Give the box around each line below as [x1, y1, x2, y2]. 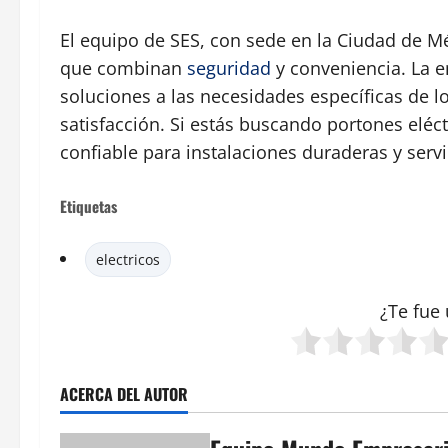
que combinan [60, 56, 187, 81]
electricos [96, 250, 160, 270]
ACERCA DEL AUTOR [60, 382, 188, 407]
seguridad [187, 56, 271, 81]
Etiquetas [60, 195, 117, 218]
